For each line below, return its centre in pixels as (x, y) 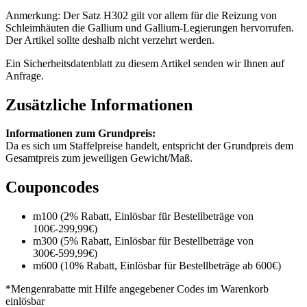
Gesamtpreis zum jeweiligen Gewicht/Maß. (99, 158)
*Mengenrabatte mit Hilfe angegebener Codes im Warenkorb (137, 289)
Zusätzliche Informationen (99, 105)
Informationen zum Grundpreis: (81, 134)
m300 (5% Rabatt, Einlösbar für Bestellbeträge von (143, 241)
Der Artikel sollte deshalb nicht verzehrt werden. (110, 40)
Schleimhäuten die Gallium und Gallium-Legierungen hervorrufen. (150, 27)
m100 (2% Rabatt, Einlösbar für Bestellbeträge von (143, 217)
